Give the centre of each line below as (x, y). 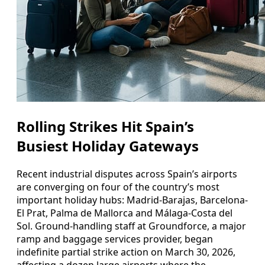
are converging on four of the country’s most (118, 187)
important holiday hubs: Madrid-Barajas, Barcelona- (132, 200)
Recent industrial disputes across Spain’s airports (127, 174)
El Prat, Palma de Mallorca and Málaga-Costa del (125, 213)
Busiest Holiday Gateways (108, 146)
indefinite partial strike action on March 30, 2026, (126, 252)
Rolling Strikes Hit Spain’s (105, 126)
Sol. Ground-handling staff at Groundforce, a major (131, 226)
